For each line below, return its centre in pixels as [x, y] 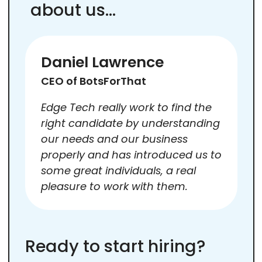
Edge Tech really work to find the [126, 107]
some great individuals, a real [118, 170]
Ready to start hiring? [115, 246]
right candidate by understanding [130, 123]
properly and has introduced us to [131, 154]
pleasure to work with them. [114, 186]
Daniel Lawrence [102, 62]
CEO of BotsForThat [93, 81]
